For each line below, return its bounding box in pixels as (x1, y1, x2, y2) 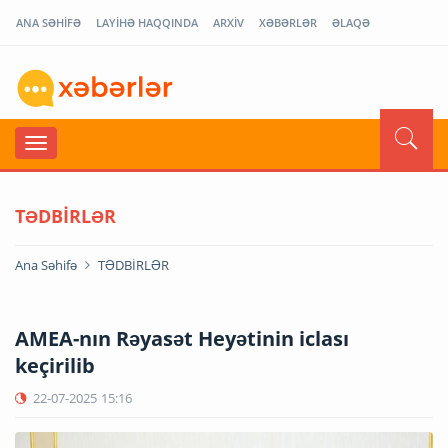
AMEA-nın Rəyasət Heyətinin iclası (15, 324, 349, 352)
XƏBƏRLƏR (259, 15, 317, 30)
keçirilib (15, 351, 95, 379)
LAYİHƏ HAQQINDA (96, 15, 198, 30)
